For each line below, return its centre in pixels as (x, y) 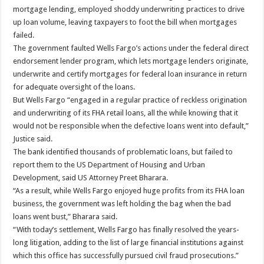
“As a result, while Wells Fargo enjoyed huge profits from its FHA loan (129, 191)
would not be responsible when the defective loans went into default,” (131, 126)
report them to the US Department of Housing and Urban (109, 165)
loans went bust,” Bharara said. (65, 217)
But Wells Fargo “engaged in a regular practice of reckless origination (130, 100)
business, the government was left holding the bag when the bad (122, 204)
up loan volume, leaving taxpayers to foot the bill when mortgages (125, 22)
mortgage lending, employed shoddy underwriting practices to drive (129, 9)
